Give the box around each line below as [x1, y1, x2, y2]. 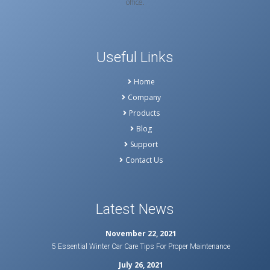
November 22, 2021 [105, 228, 177, 239]
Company [127, 92, 161, 103]
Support [130, 139, 159, 150]
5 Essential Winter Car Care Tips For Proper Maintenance [52, 242, 231, 251]
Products [128, 108, 160, 119]
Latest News [96, 201, 174, 218]
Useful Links [96, 49, 174, 66]
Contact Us [125, 155, 163, 166]
